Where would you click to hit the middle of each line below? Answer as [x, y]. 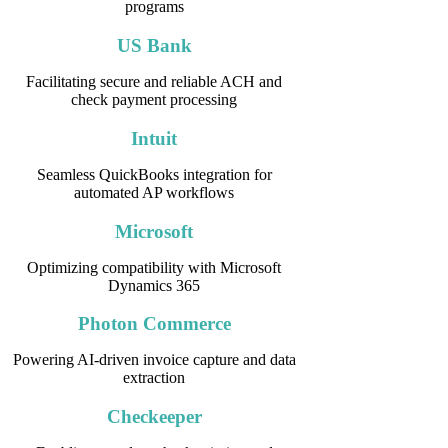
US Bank [154, 46]
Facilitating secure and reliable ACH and [154, 82]
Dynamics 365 [154, 285]
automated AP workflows [154, 192]
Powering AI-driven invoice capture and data [154, 360]
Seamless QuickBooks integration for [154, 174]
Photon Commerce [154, 324]
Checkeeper [154, 416]
